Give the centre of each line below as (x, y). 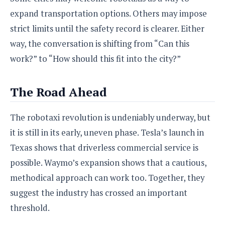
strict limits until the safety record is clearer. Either (107, 28)
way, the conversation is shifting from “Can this (100, 43)
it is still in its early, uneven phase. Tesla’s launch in (107, 132)
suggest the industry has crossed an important (99, 193)
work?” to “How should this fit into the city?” (95, 59)
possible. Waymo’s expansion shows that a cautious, (108, 162)
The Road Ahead (59, 92)
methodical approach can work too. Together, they (107, 178)
